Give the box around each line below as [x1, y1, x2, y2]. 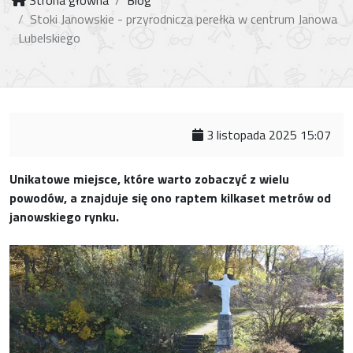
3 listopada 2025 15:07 [203, 125, 331, 144]
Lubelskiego [18, 28, 80, 47]
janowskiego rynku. [9, 207, 119, 226]
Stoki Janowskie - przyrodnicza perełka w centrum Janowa [30, 9, 337, 28]
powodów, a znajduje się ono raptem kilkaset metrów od [9, 188, 331, 207]
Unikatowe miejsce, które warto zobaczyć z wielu [9, 169, 289, 188]
